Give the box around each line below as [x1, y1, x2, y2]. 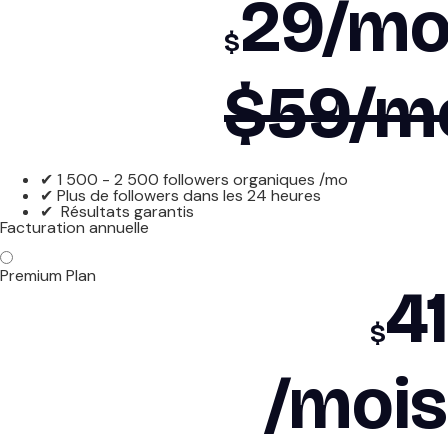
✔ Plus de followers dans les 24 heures [40, 185, 321, 207]
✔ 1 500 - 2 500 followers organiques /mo [40, 169, 348, 191]
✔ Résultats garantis [40, 201, 194, 223]
